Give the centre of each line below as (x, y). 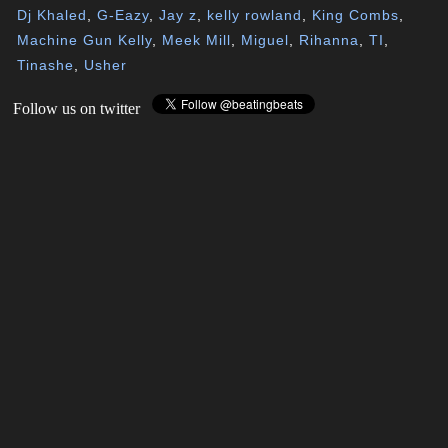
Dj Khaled (52, 14)
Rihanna (329, 39)
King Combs (356, 14)
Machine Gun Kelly (85, 39)
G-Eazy (123, 14)
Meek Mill (197, 39)
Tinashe (46, 64)
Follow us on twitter (83, 108)
